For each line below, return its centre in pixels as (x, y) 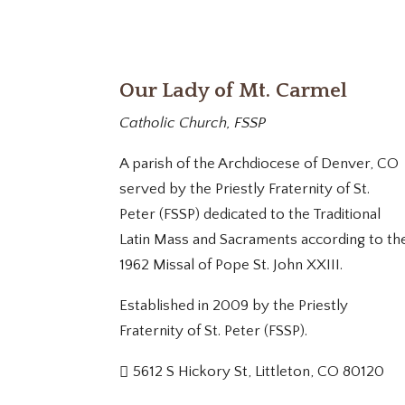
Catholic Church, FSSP (193, 122)
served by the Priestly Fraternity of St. (245, 188)
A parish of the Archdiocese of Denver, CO (259, 163)
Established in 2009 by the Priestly (234, 305)
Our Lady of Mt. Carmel (233, 90)
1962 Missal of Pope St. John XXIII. (231, 264)
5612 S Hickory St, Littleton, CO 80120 (258, 371)
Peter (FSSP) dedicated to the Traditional (250, 214)
